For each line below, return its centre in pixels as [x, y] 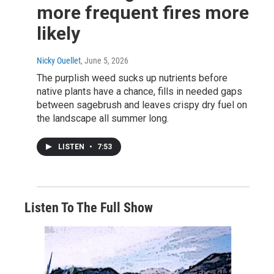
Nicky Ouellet [59, 61]
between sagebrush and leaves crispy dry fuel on [142, 105]
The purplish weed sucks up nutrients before [132, 78]
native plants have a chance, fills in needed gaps [139, 92]
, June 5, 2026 [105, 61]
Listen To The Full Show [89, 208]
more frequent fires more [143, 13]
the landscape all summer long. [103, 119]
